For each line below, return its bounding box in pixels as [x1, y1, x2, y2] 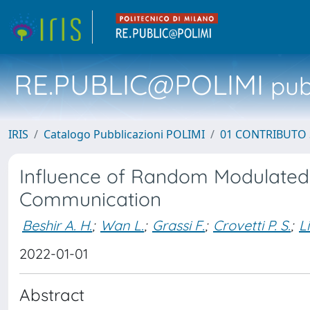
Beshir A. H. [22, 216, 92, 234]
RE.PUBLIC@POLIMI [14, 67, 264, 102]
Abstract [19, 284, 84, 305]
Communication [19, 187, 161, 211]
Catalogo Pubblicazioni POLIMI [44, 127, 205, 142]
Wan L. [100, 216, 144, 234]
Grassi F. [152, 216, 205, 234]
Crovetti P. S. [213, 216, 291, 234]
